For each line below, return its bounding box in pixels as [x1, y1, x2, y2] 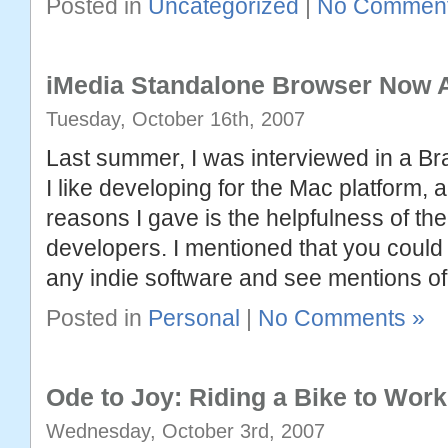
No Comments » [258, 305, 425, 331]
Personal [148, 305, 240, 331]
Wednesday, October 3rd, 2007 [46, 420, 325, 442]
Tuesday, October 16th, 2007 [46, 108, 305, 130]
